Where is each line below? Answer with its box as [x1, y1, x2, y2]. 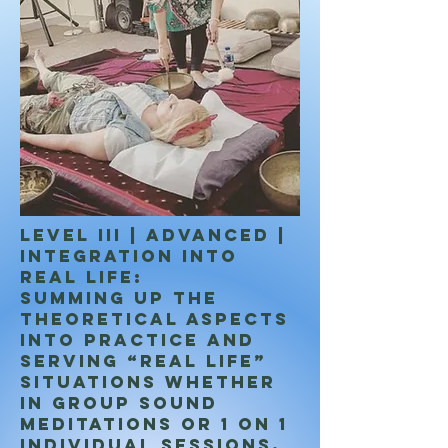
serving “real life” [20, 350, 267, 372]
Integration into [20, 245, 238, 267]
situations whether [20, 371, 276, 393]
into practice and [20, 329, 255, 351]
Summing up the [20, 287, 218, 309]
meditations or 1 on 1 [20, 413, 288, 435]
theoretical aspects [20, 308, 289, 330]
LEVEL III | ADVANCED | [20, 224, 286, 246]
